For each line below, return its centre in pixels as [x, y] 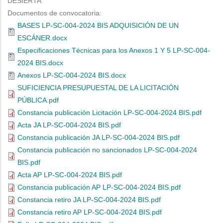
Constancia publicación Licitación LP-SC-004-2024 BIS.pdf [110, 112]
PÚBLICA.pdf [38, 100]
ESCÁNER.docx [42, 38]
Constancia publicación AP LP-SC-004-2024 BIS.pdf [99, 187]
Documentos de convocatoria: [55, 13]
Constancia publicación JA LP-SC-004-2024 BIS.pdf [99, 137]
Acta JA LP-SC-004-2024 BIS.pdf [69, 125]
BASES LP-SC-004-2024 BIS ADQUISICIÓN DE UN [98, 25]
